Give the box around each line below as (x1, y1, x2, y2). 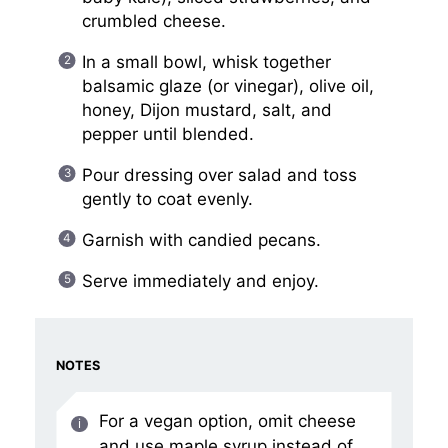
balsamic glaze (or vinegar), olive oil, (81, 75, 374, 96)
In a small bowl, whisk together (81, 51, 331, 72)
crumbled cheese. (81, 10, 226, 31)
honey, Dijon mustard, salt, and (81, 99, 332, 120)
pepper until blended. (81, 123, 254, 144)
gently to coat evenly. (81, 188, 253, 209)
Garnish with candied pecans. (81, 229, 321, 250)
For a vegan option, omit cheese (98, 410, 356, 431)
